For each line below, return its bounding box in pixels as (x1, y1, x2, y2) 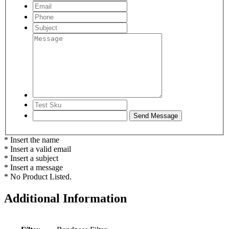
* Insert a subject (4, 153, 58, 163)
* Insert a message (4, 163, 63, 172)
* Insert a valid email (4, 144, 71, 153)
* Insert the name (4, 135, 59, 144)
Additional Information (4, 191, 127, 205)
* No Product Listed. (4, 172, 72, 181)
